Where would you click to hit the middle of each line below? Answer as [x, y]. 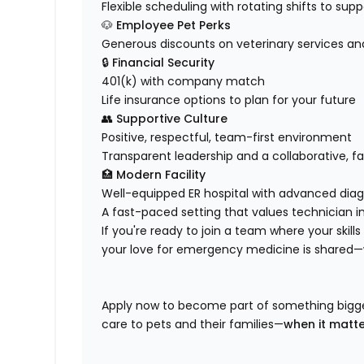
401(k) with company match [184, 82]
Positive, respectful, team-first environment [227, 138]
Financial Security [164, 63]
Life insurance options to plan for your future [229, 100]
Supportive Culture [172, 119]
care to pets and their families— [193, 325]
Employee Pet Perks [174, 26]
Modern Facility [161, 175]
